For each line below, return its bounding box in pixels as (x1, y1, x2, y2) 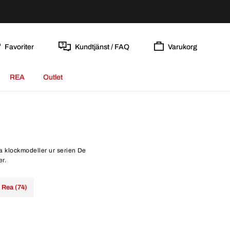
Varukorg (168, 43, 197, 51)
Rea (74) (2, 184, 27, 191)
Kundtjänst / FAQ (74, 43, 129, 51)
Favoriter (4, 43, 34, 51)
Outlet (43, 73, 63, 81)
